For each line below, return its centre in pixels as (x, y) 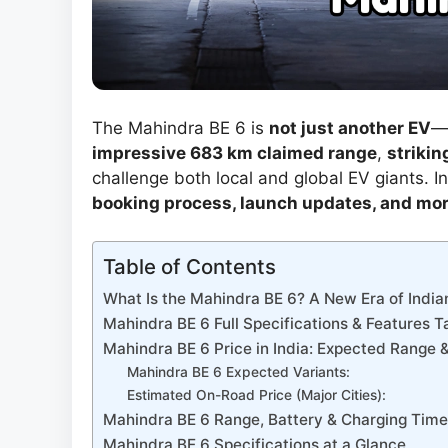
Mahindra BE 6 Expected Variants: (239, 372)
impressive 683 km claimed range (234, 152)
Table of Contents (189, 267)
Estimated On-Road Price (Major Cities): (257, 395)
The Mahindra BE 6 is (180, 127)
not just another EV (350, 127)
